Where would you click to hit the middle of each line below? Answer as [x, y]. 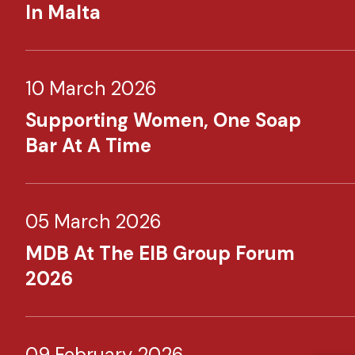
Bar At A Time [88, 145]
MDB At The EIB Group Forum [160, 253]
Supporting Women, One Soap [163, 120]
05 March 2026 [94, 221]
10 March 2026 [91, 88]
